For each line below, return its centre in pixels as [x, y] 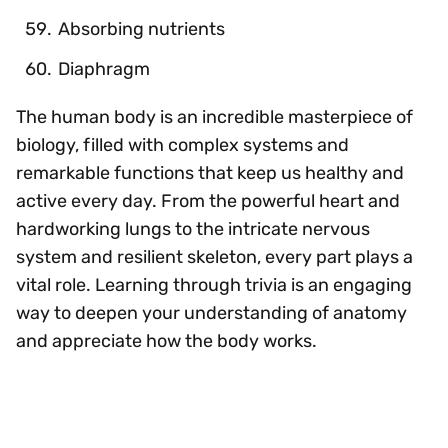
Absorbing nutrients [141, 28]
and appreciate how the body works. [166, 340]
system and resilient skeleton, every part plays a [214, 256]
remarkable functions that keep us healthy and [210, 172]
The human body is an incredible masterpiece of [214, 116]
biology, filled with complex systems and [182, 144]
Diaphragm [104, 68]
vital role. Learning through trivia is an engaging [214, 284]
